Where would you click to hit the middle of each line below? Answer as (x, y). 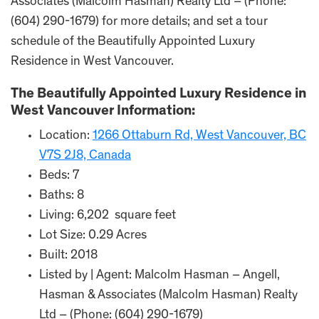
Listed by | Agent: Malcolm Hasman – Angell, (159, 276)
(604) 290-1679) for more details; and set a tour (139, 22)
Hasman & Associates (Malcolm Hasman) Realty (168, 296)
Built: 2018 (68, 256)
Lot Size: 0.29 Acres (93, 236)
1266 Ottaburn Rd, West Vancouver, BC (199, 136)
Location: (66, 136)
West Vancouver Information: (103, 112)
